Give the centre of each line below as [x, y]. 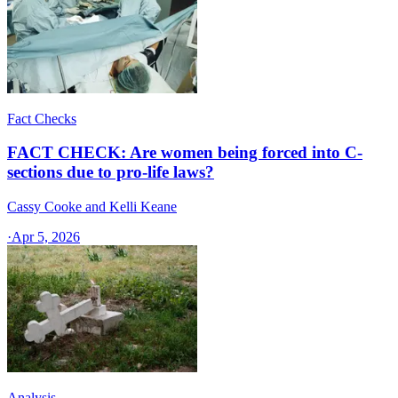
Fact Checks [42, 118]
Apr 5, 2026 [46, 237]
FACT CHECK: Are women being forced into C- [185, 153]
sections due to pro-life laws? [111, 172]
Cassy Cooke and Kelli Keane [92, 207]
